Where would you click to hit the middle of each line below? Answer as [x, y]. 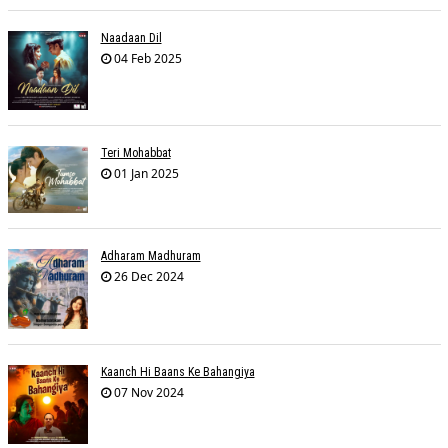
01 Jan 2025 [144, 174]
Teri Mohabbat [135, 153]
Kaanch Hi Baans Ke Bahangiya [177, 371]
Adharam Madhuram [150, 255]
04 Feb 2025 [146, 58]
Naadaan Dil [131, 37]
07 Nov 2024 [147, 392]
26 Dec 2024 [147, 276]
